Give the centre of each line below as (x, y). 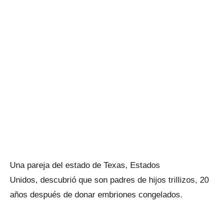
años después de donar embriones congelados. (96, 195)
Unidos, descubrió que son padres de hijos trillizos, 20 (109, 180)
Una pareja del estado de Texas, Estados (85, 165)
